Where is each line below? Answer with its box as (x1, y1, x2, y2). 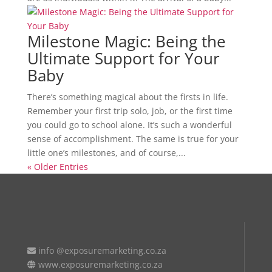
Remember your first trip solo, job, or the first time (27, 104, 233, 117)
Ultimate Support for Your (27, 47, 220, 69)
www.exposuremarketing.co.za (38, 258, 163, 270)
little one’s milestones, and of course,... (27, 146, 186, 158)
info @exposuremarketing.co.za (38, 244, 166, 256)
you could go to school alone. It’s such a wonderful (27, 118, 232, 131)
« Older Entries (27, 160, 88, 172)
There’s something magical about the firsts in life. (27, 90, 228, 103)
